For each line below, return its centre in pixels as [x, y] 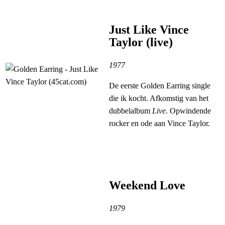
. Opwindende [188, 111]
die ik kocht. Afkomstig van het [159, 98]
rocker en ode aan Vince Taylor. [159, 124]
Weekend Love [147, 186]
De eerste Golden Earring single [160, 86]
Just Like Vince [149, 30]
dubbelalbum [131, 111]
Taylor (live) [141, 42]
